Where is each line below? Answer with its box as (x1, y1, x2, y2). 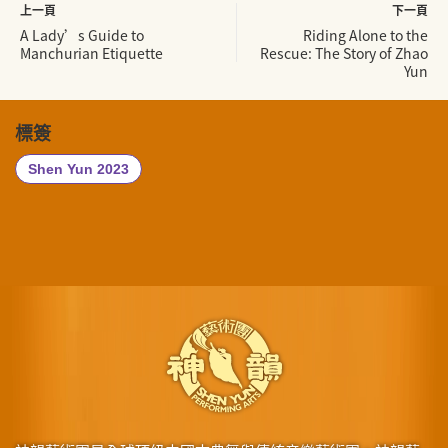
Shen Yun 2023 (28, 161, 129, 178)
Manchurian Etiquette (20, 43, 163, 64)
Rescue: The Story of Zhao (260, 43, 428, 64)
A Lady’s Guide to (20, 25, 144, 46)
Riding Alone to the (303, 25, 428, 46)
